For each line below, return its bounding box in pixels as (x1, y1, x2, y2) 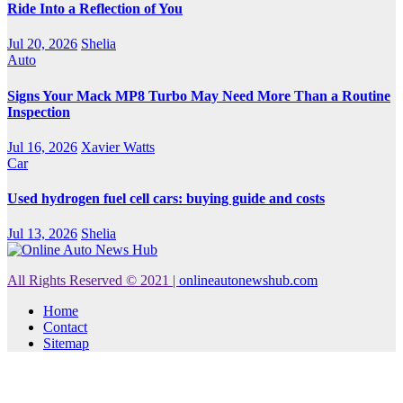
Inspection (7, 103, 70, 120)
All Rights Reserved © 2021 (7, 273, 173, 289)
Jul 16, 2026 (7, 139, 77, 155)
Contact (43, 319, 87, 336)
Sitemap (43, 336, 89, 352)
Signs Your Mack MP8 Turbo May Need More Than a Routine (7, 87, 390, 103)
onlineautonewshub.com (179, 273, 318, 289)
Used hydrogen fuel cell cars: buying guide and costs (7, 191, 325, 207)
